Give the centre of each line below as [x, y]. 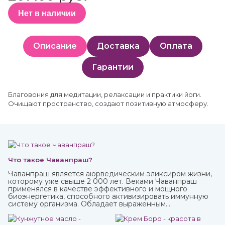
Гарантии [113, 67]
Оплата [176, 46]
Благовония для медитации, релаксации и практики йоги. [105, 94]
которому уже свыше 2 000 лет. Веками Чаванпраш [102, 181]
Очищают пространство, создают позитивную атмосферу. [108, 103]
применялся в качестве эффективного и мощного [98, 189]
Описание [55, 46]
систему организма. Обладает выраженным [87, 204]
